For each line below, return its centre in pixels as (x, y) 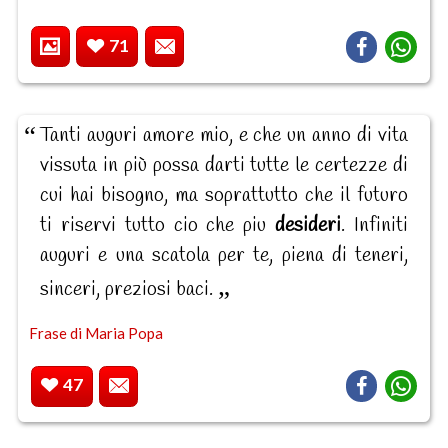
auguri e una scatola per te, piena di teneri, (224, 255)
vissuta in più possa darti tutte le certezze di (224, 165)
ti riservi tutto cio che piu (158, 225)
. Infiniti (375, 225)
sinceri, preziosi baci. (129, 289)
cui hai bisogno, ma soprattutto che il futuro (224, 195)
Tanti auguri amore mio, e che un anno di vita (224, 135)
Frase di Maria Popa (95, 332)
